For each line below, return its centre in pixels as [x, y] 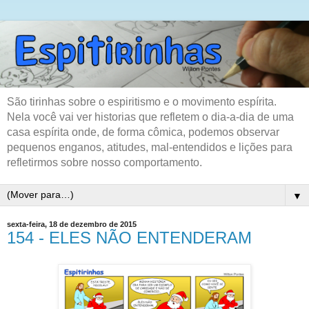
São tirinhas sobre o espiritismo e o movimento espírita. [142, 102]
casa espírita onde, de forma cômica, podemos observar [143, 132]
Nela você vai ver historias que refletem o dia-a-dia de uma [150, 117]
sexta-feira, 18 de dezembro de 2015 [72, 225]
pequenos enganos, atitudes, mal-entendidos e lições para [150, 148]
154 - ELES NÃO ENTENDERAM [129, 238]
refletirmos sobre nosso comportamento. [104, 163]
